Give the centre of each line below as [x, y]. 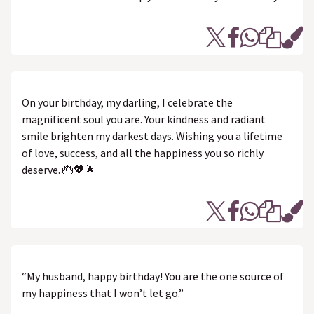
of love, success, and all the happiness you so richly [143, 153]
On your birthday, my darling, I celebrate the [127, 102]
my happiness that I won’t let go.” [103, 293]
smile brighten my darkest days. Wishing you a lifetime [152, 136]
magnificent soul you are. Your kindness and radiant [144, 119]
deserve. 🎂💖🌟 [59, 170]
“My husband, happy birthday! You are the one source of [153, 276]
